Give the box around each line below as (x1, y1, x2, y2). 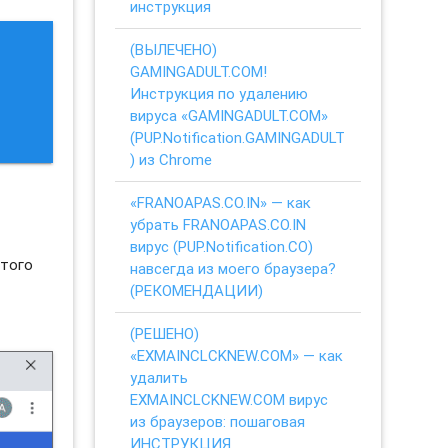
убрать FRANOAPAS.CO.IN (130, 214, 307, 234)
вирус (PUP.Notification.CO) (130, 236, 314, 256)
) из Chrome (130, 149, 213, 169)
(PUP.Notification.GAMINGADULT (130, 127, 346, 147)
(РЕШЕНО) (130, 323, 200, 343)
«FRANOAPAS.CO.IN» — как (130, 192, 312, 212)
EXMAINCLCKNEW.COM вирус (130, 389, 329, 409)
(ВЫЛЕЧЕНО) (130, 39, 218, 59)
